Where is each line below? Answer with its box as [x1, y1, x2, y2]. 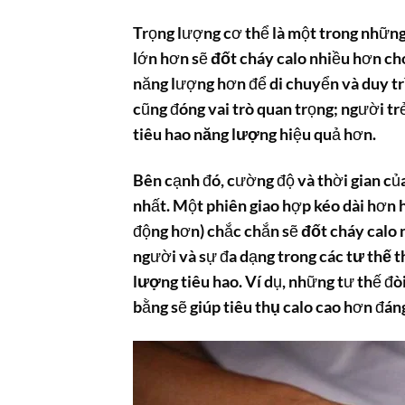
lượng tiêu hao [133, 272, 239, 292]
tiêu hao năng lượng [133, 125, 277, 145]
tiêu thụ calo [223, 297, 313, 317]
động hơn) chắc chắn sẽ [133, 221, 301, 241]
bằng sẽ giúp [133, 297, 223, 317]
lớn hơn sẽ [133, 49, 211, 69]
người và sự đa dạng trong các [133, 247, 346, 267]
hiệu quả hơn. [277, 125, 376, 145]
